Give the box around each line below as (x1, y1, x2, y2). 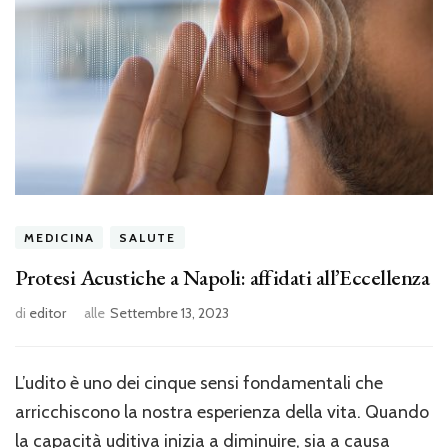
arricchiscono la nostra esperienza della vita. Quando (15, 400, 429, 423)
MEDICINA (24, 229, 95, 245)
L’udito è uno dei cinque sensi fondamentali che (15, 371, 383, 394)
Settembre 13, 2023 (110, 303, 229, 322)
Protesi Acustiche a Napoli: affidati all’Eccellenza (15, 262, 429, 292)
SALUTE (119, 229, 177, 245)
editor (29, 303, 66, 322)
